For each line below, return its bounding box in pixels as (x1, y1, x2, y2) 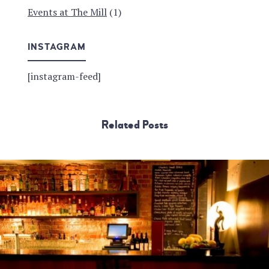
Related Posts (101, 117, 168, 132)
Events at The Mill (28, 5, 107, 19)
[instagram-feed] (28, 69, 101, 83)
